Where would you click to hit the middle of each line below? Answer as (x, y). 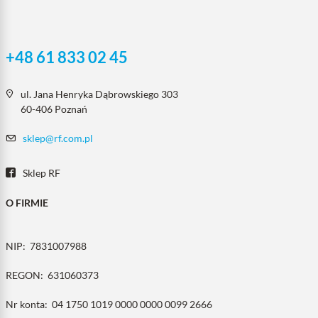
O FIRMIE (27, 203)
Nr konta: (29, 304)
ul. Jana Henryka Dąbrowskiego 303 (99, 94)
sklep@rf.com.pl (58, 138)
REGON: (27, 275)
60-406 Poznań (54, 109)
